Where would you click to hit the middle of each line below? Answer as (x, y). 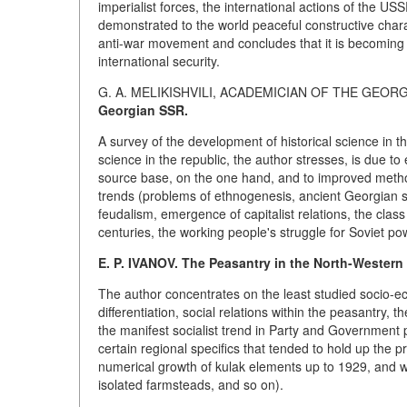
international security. (159, 61)
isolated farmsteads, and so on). (191, 384)
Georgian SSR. (143, 110)
